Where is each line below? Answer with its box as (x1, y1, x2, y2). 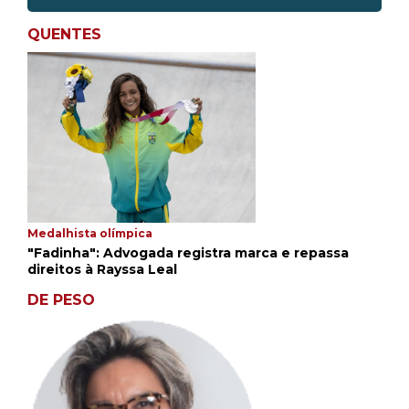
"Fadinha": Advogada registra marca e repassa (27, 244, 349, 261)
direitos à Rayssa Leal (27, 260, 177, 278)
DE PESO (27, 290, 95, 309)
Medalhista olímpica (27, 225, 152, 240)
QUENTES (27, 25, 101, 43)
